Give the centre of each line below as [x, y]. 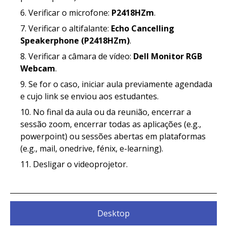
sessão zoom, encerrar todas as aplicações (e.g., [111, 124]
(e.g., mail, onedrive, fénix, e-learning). [92, 148]
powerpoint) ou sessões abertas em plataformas [113, 136]
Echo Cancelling [143, 28]
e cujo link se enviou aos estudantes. [89, 96]
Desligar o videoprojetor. [80, 164]
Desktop [113, 213]
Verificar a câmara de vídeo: [81, 56]
